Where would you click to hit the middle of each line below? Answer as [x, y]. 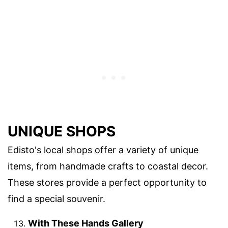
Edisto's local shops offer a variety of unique [103, 150]
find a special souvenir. [56, 199]
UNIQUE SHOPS [62, 132]
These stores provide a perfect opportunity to [107, 183]
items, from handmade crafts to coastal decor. [108, 166]
